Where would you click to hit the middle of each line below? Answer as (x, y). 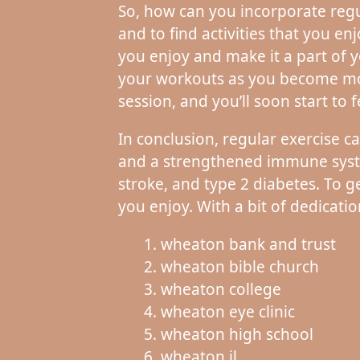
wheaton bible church (239, 266)
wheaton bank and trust (248, 244)
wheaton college (221, 289)
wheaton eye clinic (227, 311)
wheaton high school (237, 334)
